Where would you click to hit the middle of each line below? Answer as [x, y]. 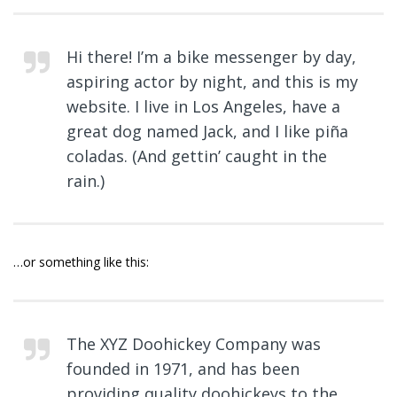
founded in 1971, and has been [183, 369]
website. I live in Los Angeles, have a [203, 106]
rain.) [86, 181]
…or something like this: [81, 262]
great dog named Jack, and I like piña [207, 131]
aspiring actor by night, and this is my [212, 82]
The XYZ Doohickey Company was [194, 344]
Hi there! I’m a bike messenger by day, [211, 57]
